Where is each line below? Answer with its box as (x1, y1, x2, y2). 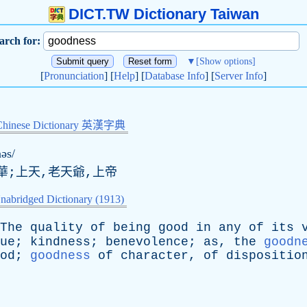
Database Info (145, 70, 205, 82)
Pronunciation (44, 70, 104, 82)
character (121, 249, 188, 262)
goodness (30, 249, 90, 262)
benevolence (106, 235, 188, 249)
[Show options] (196, 56, 256, 66)
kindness (30, 235, 90, 249)
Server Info (214, 70, 263, 82)
